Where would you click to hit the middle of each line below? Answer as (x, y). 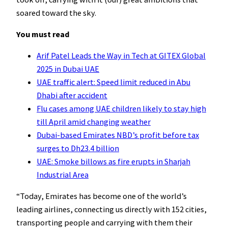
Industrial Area (63, 175)
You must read (43, 34)
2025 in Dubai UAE (68, 69)
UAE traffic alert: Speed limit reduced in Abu (113, 82)
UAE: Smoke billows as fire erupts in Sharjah (113, 162)
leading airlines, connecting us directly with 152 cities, (111, 209)
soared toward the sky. (56, 12)
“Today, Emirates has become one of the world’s (102, 196)
